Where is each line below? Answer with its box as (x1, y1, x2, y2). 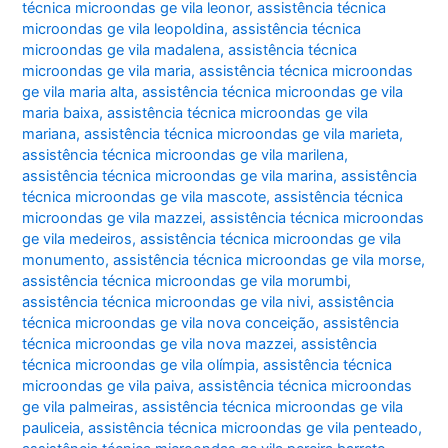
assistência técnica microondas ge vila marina (22, 167, 334, 186)
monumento (22, 251, 106, 270)
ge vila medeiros (22, 230, 133, 249)
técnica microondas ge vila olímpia (22, 356, 256, 375)
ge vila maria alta (22, 83, 135, 102)
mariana (22, 125, 77, 144)
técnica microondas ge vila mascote (22, 188, 267, 207)
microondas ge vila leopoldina (22, 20, 225, 39)
